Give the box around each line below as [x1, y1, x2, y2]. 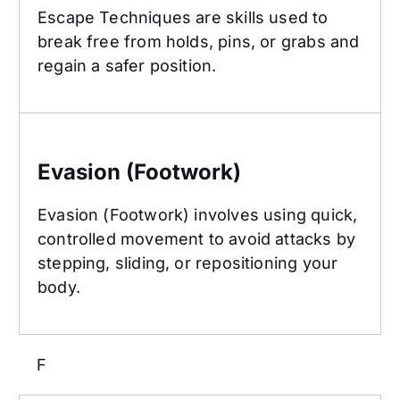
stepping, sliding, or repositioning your [37, 254, 338, 273]
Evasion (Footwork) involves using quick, [37, 205, 358, 225]
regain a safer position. [37, 56, 217, 76]
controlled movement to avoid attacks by [37, 229, 356, 249]
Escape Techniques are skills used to [37, 8, 329, 28]
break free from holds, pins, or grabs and [37, 32, 360, 52]
